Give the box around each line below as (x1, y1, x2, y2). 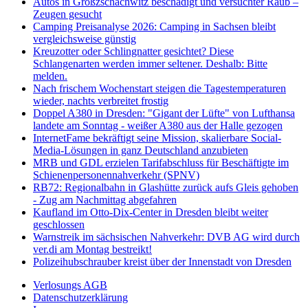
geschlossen (33, 218, 85, 230)
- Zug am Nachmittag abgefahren (33, 193, 177, 206)
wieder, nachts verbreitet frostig (33, 94, 168, 107)
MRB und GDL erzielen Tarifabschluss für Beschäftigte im (33, 156, 289, 168)
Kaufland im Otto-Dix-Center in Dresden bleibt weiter (33, 206, 268, 218)
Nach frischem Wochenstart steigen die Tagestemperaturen (33, 82, 286, 94)
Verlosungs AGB (33, 278, 107, 291)
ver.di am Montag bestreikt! (33, 243, 152, 255)
